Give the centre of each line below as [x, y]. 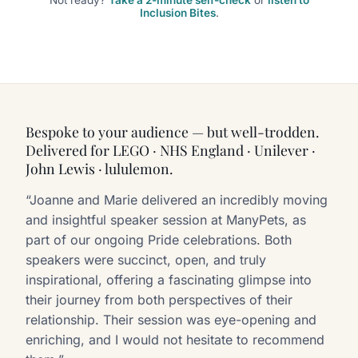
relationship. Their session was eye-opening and [171, 319]
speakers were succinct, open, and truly [146, 259]
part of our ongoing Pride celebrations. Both [159, 239]
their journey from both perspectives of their [159, 299]
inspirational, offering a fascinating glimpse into [169, 279]
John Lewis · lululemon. [99, 168]
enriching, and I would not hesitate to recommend [175, 339]
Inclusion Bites [177, 12]
